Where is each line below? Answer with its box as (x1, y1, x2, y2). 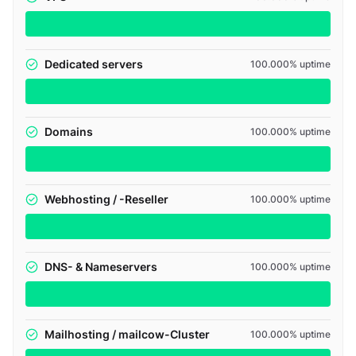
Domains (44, 125, 93, 138)
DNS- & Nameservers (44, 260, 157, 273)
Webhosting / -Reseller (44, 192, 168, 206)
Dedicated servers (44, 57, 143, 71)
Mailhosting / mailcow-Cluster (44, 327, 210, 341)
